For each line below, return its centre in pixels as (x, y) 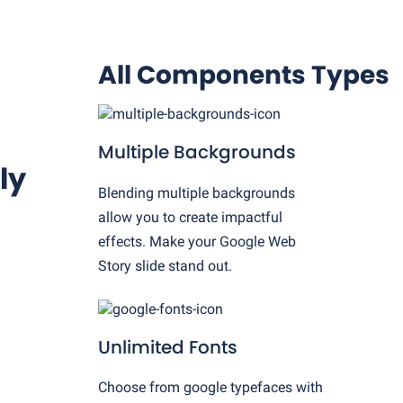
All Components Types (244, 76)
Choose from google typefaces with (210, 387)
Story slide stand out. (165, 265)
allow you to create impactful (190, 217)
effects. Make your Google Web (197, 241)
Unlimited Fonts (168, 347)
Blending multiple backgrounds (197, 193)
